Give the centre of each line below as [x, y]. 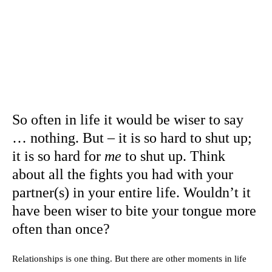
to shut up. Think [173, 156]
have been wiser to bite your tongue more [134, 211]
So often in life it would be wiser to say [128, 120]
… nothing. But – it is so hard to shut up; [132, 138]
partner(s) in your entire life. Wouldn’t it [131, 192]
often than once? [61, 229]
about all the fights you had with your [123, 174]
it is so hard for [58, 156]
